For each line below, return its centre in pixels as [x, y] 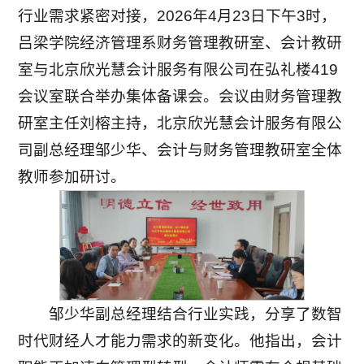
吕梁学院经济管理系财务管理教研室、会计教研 [180, 42]
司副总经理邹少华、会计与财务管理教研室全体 [180, 149]
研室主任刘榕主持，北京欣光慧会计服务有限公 [180, 123]
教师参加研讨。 [72, 176]
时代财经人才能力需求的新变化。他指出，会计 [180, 341]
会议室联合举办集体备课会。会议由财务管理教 [180, 96]
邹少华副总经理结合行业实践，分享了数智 [195, 314]
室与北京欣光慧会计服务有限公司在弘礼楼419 [178, 69]
